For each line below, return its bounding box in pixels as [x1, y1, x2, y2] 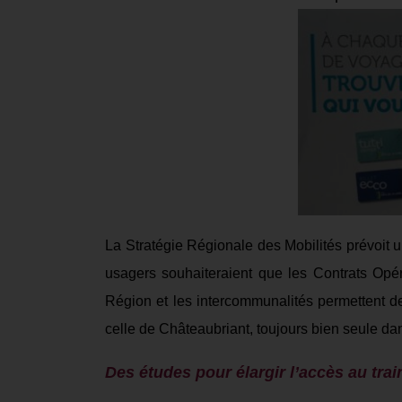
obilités [296, 238, 342, 254]
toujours [257, 321, 311, 337]
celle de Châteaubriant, [105, 321, 257, 337]
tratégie [135, 238, 187, 254]
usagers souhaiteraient [105, 266, 258, 282]
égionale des [197, 238, 284, 254]
